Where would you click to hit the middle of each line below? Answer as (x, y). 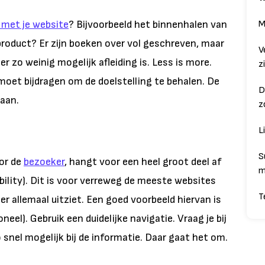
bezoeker (44, 162)
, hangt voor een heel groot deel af (143, 162)
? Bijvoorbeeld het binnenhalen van (148, 25)
